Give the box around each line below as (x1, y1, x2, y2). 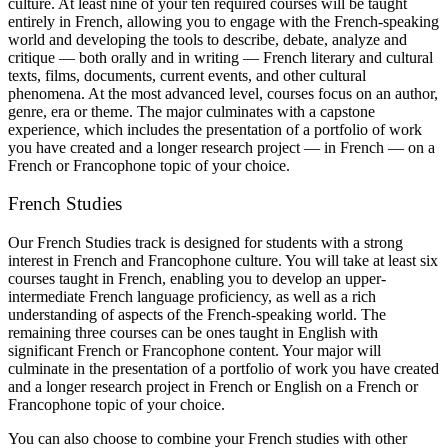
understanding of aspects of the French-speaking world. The (8, 305, 386, 323)
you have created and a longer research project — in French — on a (8, 138, 435, 156)
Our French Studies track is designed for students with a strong (8, 233, 403, 251)
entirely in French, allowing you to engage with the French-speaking (8, 12, 439, 30)
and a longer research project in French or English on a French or (8, 377, 418, 395)
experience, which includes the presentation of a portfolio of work (8, 120, 422, 138)
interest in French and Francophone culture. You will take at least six (8, 251, 438, 269)
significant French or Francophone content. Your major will (8, 341, 381, 359)
